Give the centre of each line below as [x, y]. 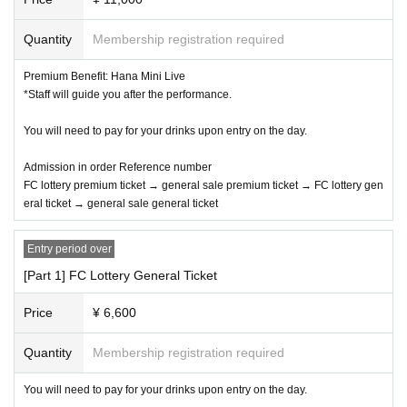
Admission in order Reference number [118, 167]
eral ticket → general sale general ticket [121, 203]
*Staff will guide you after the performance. [128, 94]
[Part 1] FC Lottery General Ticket [120, 275]
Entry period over [69, 248]
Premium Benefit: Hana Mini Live [104, 76]
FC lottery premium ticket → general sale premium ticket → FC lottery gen [203, 185]
